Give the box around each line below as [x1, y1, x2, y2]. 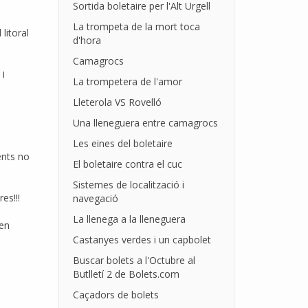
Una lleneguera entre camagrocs [72, 116, 218, 129]
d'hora [72, 34, 101, 47]
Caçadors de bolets [72, 288, 159, 301]
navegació [72, 192, 118, 205]
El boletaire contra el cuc [72, 157, 182, 170]
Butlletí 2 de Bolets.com [72, 267, 179, 280]
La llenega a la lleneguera [72, 212, 186, 225]
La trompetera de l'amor [72, 75, 182, 88]
